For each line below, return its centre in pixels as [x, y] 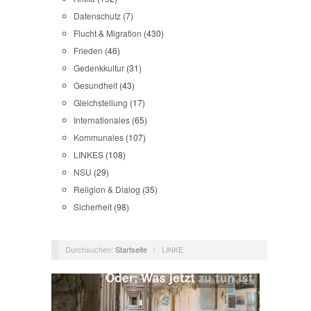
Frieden [88, 50]
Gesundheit [95, 85]
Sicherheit [93, 207]
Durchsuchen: [89, 249]
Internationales [102, 120]
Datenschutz [97, 16]
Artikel [211, 280]
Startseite [131, 249]
